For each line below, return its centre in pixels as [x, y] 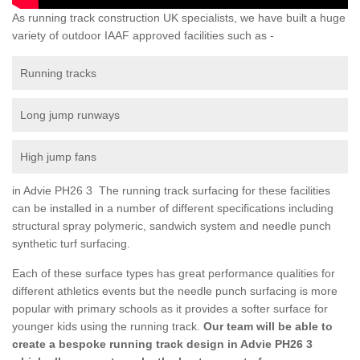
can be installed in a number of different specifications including [173, 208]
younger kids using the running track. [106, 326]
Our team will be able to [266, 326]
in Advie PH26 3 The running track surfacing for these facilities [171, 190]
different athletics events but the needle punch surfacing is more [175, 290]
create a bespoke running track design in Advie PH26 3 [162, 344]
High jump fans [58, 156]
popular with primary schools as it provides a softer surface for [170, 308]
